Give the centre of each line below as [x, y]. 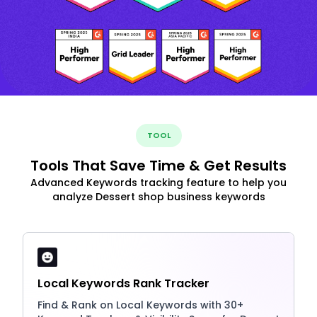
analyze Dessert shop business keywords [158, 196]
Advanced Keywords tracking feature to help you [158, 182]
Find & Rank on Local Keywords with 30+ [140, 305]
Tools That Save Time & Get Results [158, 165]
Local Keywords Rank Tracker [123, 283]
